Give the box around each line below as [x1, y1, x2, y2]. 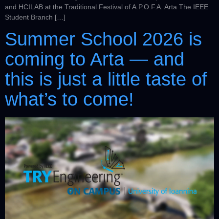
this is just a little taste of [5, 69, 207, 90]
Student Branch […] [5, 13, 66, 22]
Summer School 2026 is [5, 29, 202, 50]
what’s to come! [5, 89, 134, 110]
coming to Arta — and [5, 49, 184, 70]
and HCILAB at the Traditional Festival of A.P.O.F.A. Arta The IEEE [5, 3, 208, 11]
